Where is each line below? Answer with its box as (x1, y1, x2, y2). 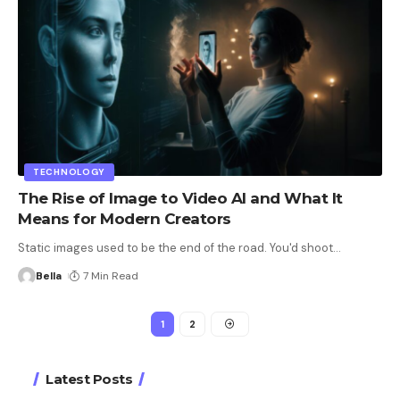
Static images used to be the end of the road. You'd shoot (18, 240, 333, 256)
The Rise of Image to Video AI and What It (18, 189, 343, 208)
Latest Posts (46, 371, 132, 388)
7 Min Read (83, 269, 139, 284)
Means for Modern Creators (18, 210, 231, 229)
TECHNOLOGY (33, 166, 105, 179)
